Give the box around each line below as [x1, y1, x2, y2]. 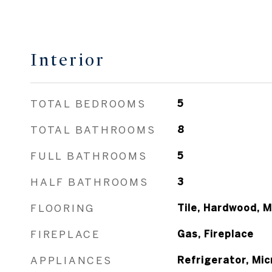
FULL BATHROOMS [30, 123, 148, 135]
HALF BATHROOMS [30, 149, 149, 161]
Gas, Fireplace [177, 202, 254, 212]
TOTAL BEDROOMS [30, 71, 146, 83]
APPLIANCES [30, 228, 112, 239]
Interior [30, 23, 105, 44]
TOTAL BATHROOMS [30, 97, 156, 109]
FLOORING [30, 175, 95, 187]
